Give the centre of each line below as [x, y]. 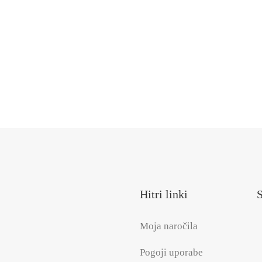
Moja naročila [169, 226]
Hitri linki [164, 194]
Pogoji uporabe [171, 253]
